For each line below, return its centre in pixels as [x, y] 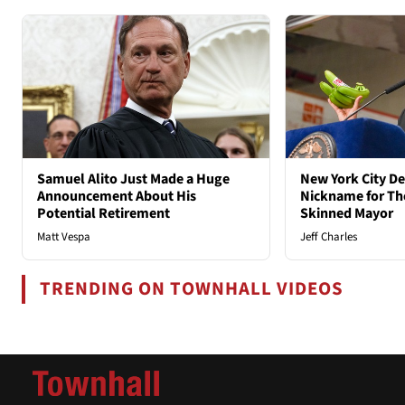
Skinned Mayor [346, 214]
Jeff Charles [328, 237]
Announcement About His [117, 197]
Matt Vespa [64, 237]
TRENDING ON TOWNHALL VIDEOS [192, 289]
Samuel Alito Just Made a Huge [133, 179]
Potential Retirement [104, 214]
